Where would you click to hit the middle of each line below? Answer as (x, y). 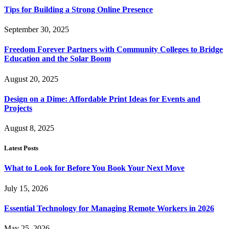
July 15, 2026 (26, 188)
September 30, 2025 (37, 29)
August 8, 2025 (29, 128)
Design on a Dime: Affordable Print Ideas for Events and (102, 99)
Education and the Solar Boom (58, 59)
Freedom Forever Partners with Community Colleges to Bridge (113, 50)
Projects (18, 108)
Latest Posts (21, 148)
